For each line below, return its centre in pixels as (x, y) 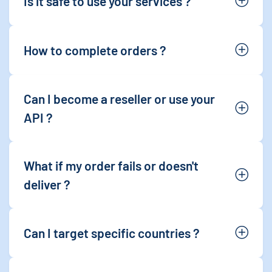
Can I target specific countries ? (112, 233)
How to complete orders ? (95, 50)
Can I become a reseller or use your (119, 99)
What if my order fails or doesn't (111, 165)
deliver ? (47, 184)
